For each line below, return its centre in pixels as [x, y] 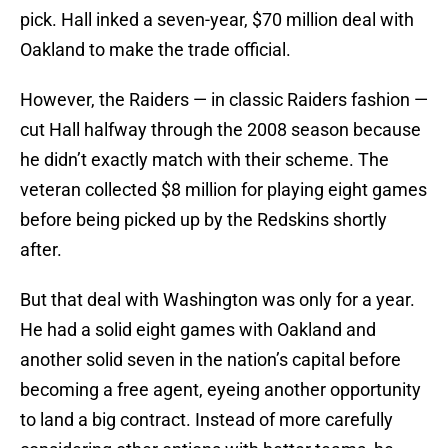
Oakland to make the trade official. [155, 50]
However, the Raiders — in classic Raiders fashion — [224, 100]
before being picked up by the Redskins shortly [203, 220]
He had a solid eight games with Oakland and [198, 330]
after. [41, 250]
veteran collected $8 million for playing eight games [223, 190]
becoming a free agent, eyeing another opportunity [220, 390]
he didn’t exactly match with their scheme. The [204, 160]
